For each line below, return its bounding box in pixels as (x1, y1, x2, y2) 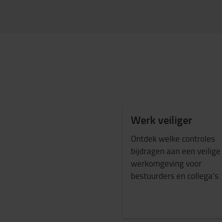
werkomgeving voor (131, 157, 202, 169)
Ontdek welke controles (131, 132, 216, 144)
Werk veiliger (131, 112, 193, 127)
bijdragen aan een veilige (131, 145, 221, 157)
